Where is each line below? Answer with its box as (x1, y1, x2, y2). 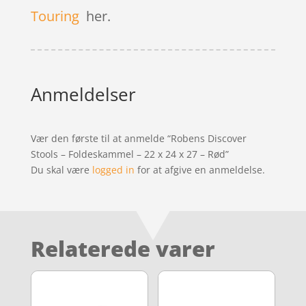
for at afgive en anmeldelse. (134, 163, 265, 176)
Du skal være (30, 163, 92, 176)
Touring (30, 6, 79, 25)
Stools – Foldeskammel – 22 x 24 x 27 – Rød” (30, 147, 229, 161)
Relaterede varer (30, 234, 215, 263)
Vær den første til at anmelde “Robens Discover (30, 131, 247, 145)
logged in (92, 163, 135, 176)
